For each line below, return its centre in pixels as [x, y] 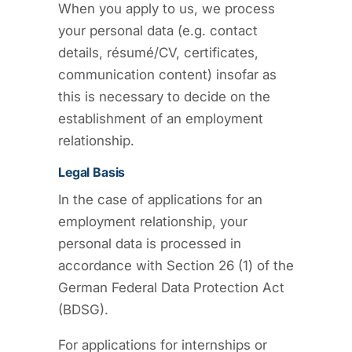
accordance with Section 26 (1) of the [176, 265]
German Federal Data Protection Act [171, 287]
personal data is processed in [150, 243]
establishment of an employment [161, 118]
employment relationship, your [153, 221]
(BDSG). [83, 309]
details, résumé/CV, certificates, [158, 52]
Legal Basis [92, 172]
